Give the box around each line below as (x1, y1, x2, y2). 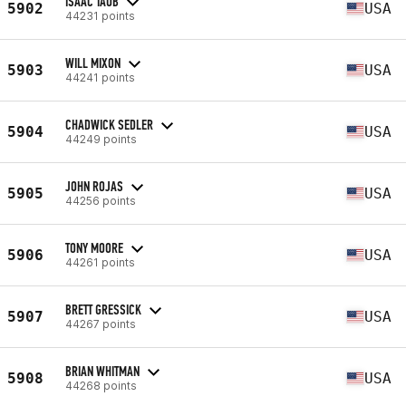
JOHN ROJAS (65, 177, 123, 195)
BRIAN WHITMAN (65, 362, 140, 380)
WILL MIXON (65, 53, 121, 72)
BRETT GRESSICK (65, 300, 141, 318)
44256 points (65, 193, 136, 208)
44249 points (65, 131, 137, 146)
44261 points (65, 255, 135, 269)
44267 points (65, 316, 136, 331)
